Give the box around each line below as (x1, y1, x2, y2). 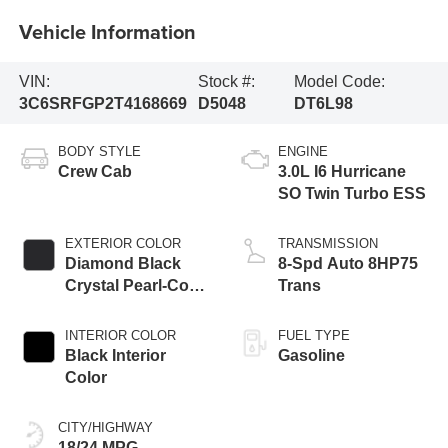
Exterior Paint (64, 298, 168, 316)
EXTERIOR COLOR (64, 235, 181, 251)
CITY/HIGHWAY (57, 419, 153, 435)
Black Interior (64, 346, 166, 364)
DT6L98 (293, 94, 353, 112)
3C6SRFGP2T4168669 (18, 94, 187, 112)
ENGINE (278, 143, 328, 159)
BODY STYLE (57, 143, 141, 159)
